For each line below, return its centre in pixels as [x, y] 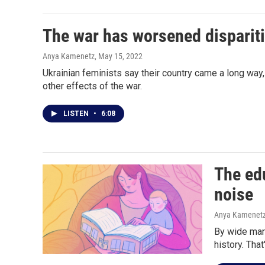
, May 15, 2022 [119, 56]
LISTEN [77, 114]
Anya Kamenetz [69, 56]
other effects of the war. [92, 86]
